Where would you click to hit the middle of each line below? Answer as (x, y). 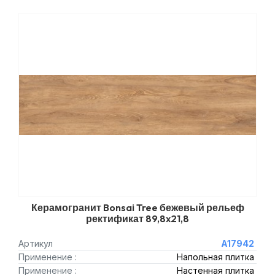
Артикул (36, 243)
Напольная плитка (215, 257)
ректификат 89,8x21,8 (137, 219)
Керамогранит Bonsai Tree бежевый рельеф (137, 207)
